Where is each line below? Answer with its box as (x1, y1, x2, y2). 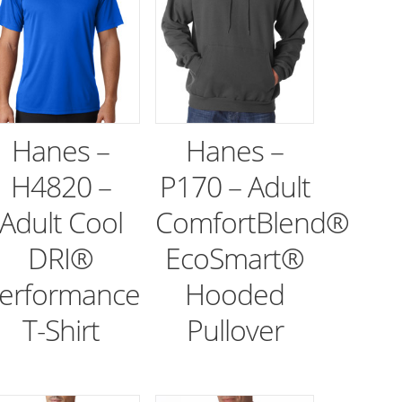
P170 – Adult (159, 167, 310, 206)
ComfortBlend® (155, 203, 350, 242)
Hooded (185, 275, 285, 314)
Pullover (186, 310, 284, 350)
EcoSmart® (165, 239, 305, 278)
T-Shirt (22, 310, 100, 350)
